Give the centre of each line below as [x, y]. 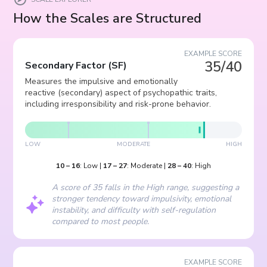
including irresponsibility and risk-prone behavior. [118, 104]
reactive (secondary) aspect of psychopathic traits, [121, 93]
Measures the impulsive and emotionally [102, 81]
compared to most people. [101, 221]
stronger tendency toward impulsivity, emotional [142, 199]
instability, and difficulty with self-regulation [134, 210]
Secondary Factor [66, 66]
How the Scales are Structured [108, 18]
